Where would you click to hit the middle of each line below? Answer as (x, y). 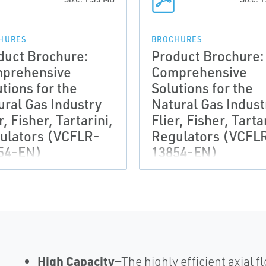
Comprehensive (199, 72)
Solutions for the (202, 88)
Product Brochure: (208, 56)
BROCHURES (177, 39)
